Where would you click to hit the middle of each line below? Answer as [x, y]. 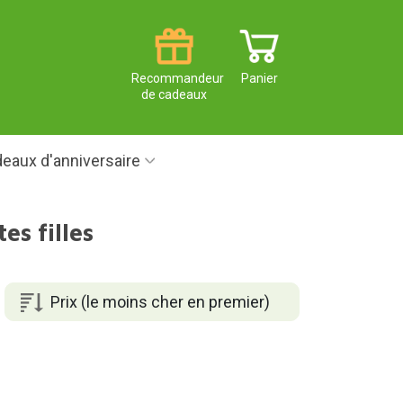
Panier [260, 79]
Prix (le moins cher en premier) [160, 301]
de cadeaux [174, 95]
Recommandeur [178, 79]
